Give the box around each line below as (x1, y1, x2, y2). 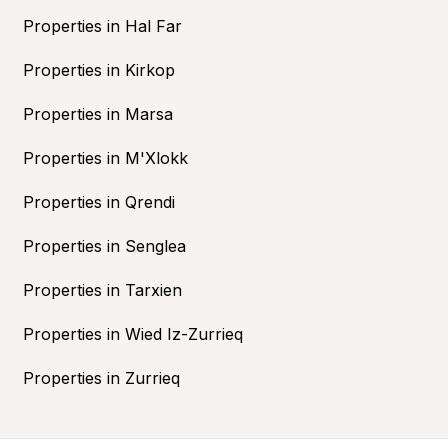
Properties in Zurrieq (22, 367, 180, 388)
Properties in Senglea (22, 235, 186, 256)
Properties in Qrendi (22, 191, 175, 212)
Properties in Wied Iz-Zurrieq (22, 323, 243, 344)
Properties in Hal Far (22, 15, 182, 36)
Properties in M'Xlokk (22, 147, 188, 168)
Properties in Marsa (22, 103, 173, 124)
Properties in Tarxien (22, 279, 182, 300)
